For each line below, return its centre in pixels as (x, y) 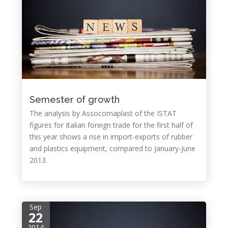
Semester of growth (74, 99)
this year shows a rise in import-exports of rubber (111, 137)
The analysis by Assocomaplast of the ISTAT (103, 113)
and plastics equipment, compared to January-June (112, 148)
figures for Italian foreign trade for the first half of (111, 125)
